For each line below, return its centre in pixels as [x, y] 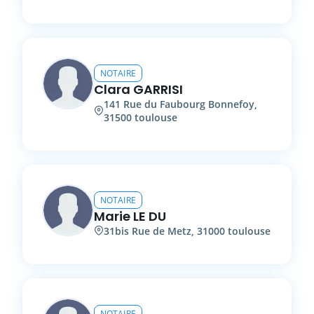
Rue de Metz [162, 231]
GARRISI [158, 89]
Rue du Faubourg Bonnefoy [189, 104]
